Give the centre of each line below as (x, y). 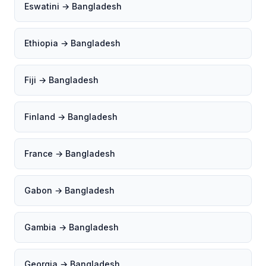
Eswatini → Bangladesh (73, 6)
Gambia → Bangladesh (72, 227)
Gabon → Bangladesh (69, 190)
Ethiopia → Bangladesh (72, 43)
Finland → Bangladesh (71, 117)
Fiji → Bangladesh (61, 80)
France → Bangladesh (70, 153)
